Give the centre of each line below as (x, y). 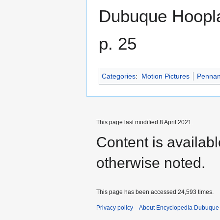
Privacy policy (115, 208)
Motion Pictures (165, 76)
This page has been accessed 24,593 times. (155, 192)
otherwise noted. (151, 163)
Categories (119, 76)
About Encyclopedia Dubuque (179, 208)
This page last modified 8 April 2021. (145, 123)
